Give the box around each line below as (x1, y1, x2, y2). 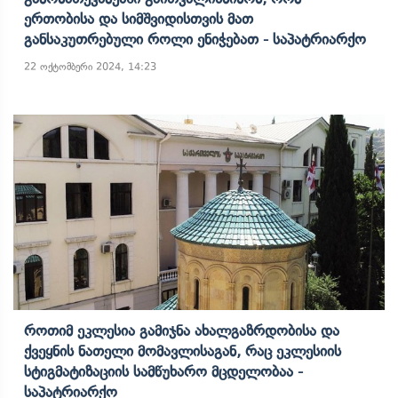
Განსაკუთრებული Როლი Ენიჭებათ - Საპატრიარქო (24, 30, 366, 48)
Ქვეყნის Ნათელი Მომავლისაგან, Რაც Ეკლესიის (24, 342, 341, 360)
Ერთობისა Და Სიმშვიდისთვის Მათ (24, 10, 253, 28)
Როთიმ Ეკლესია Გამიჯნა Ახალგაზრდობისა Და (24, 322, 339, 339)
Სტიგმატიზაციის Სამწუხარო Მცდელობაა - (24, 362, 303, 380)
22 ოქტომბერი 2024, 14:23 (24, 60, 156, 73)
